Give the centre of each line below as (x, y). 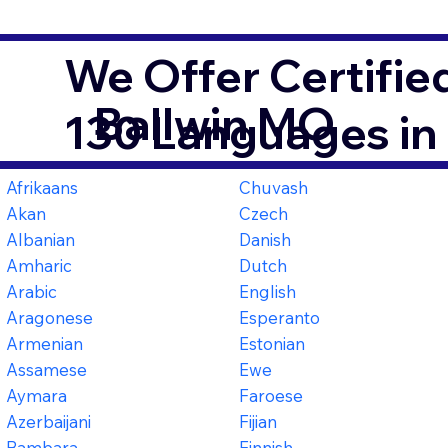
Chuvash (274, 187)
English (268, 291)
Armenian (45, 343)
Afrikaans (42, 187)
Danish (265, 239)
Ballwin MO (215, 124)
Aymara (37, 395)
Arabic (32, 291)
